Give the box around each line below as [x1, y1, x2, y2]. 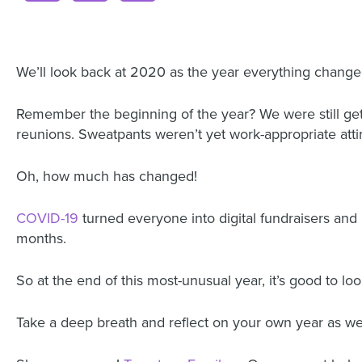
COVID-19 [16, 209, 78, 227]
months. [16, 229, 66, 247]
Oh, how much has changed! [16, 167, 197, 185]
